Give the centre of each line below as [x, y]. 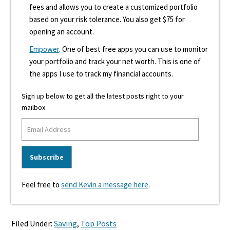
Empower [44, 49]
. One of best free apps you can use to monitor [134, 49]
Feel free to [42, 185]
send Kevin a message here [105, 185]
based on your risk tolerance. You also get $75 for [107, 19]
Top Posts [99, 223]
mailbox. [34, 107]
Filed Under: [33, 223]
